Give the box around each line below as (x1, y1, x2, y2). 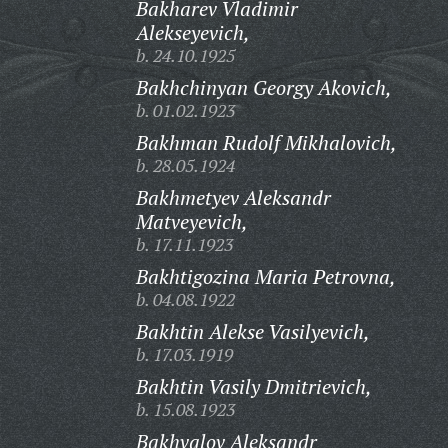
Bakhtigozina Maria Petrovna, (135, 263, 396, 290)
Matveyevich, (135, 208, 248, 235)
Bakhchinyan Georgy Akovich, (135, 74, 392, 101)
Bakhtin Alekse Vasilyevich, (135, 318, 370, 345)
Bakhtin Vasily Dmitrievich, (135, 373, 372, 400)
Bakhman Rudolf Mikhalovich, (135, 129, 397, 156)
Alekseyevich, (135, 19, 250, 46)
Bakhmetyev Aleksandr (135, 184, 331, 211)
